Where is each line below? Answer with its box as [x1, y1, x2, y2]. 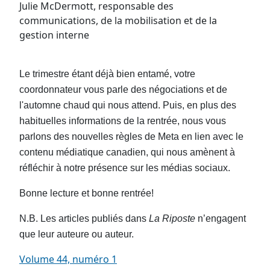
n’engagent [195, 213, 246, 224]
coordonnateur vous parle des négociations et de [19, 84, 227, 95]
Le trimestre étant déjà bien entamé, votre [19, 69, 195, 79]
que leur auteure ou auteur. [19, 229, 134, 239]
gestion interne [19, 28, 89, 42]
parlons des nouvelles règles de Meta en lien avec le [19, 131, 243, 142]
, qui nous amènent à [146, 147, 235, 157]
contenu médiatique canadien [19, 147, 146, 157]
